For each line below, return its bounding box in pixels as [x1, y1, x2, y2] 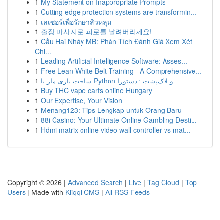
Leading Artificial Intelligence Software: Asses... [41, 56, 187, 66]
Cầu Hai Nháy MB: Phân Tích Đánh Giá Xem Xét [41, 36, 192, 46]
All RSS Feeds [105, 187, 150, 197]
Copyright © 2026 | [7, 177, 68, 187]
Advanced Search [68, 177, 123, 187]
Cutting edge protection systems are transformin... [41, 7, 196, 17]
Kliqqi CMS [65, 187, 99, 197]
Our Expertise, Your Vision [41, 95, 122, 105]
